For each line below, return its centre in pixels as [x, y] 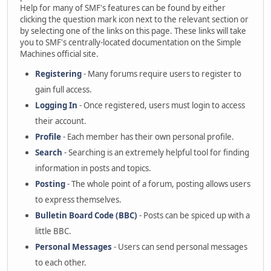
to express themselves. [78, 200]
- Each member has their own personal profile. [148, 137]
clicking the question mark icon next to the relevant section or [134, 19]
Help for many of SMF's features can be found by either [123, 8]
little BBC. [53, 231]
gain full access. [64, 90]
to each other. [61, 263]
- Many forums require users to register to [162, 74]
